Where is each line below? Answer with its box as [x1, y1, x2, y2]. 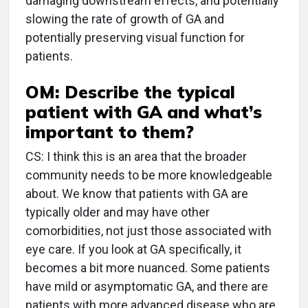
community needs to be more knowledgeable [25, 168, 272, 183]
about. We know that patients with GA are [25, 186, 248, 201]
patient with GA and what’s [25, 101, 262, 123]
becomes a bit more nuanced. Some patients [25, 261, 270, 276]
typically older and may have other [25, 205, 210, 220]
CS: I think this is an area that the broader [25, 149, 247, 164]
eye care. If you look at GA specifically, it [25, 242, 241, 257]
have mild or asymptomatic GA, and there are [25, 279, 268, 294]
